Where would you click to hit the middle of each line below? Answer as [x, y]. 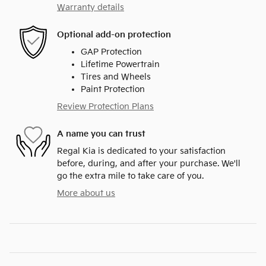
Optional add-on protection [114, 34]
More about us [86, 194]
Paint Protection [113, 90]
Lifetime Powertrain [120, 65]
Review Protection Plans [105, 107]
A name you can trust [101, 134]
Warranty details [91, 8]
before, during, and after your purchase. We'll [149, 164]
